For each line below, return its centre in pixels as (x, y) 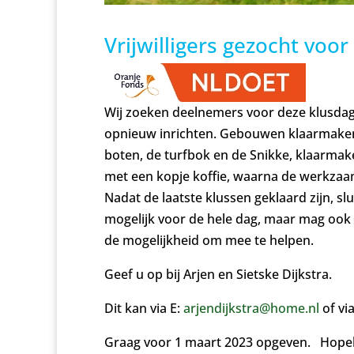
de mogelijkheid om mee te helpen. (209, 241)
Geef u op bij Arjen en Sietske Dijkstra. (218, 275)
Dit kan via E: (144, 309)
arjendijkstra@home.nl (251, 309)
